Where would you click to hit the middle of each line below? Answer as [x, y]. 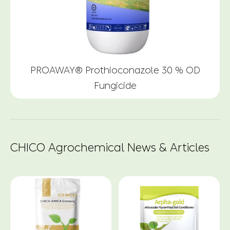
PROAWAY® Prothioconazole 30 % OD [115, 70]
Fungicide [115, 85]
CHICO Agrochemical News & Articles [110, 148]
